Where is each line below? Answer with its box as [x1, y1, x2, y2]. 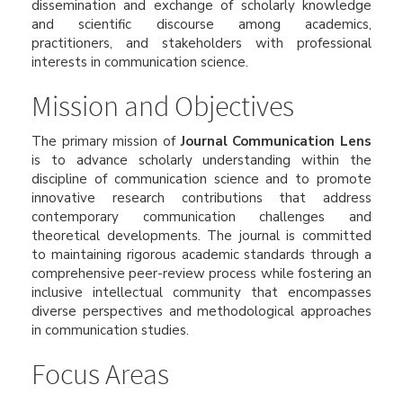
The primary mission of [31, 131, 181, 150]
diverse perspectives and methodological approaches [31, 301, 372, 320]
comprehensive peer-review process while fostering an [31, 264, 372, 282]
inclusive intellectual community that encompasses [31, 282, 372, 301]
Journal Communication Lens [180, 131, 372, 150]
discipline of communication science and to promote [31, 169, 372, 188]
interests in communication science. [31, 53, 248, 71]
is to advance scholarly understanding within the [31, 150, 372, 169]
